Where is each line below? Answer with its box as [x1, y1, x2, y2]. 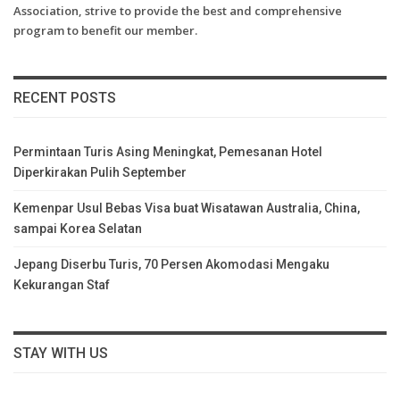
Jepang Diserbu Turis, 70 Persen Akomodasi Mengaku [13, 256, 329, 271]
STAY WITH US [13, 344, 108, 362]
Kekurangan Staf [13, 277, 110, 292]
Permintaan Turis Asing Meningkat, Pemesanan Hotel [13, 144, 322, 159]
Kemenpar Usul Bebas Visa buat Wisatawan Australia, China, [13, 200, 360, 215]
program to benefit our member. [13, 21, 197, 38]
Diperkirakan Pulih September [13, 164, 187, 179]
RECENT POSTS [13, 88, 116, 106]
